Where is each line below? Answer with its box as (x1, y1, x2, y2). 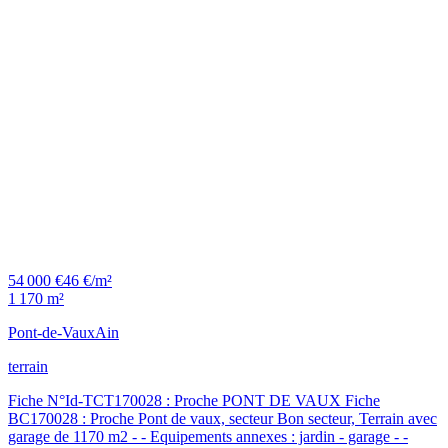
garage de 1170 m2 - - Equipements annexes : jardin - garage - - (8, 427, 408, 445)
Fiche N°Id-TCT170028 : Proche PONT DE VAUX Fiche (8, 391, 380, 409)
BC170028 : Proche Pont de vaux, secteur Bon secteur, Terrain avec (8, 409, 437, 427)
